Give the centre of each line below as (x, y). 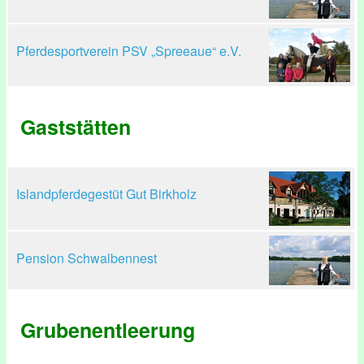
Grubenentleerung (108, 330)
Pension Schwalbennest (87, 258)
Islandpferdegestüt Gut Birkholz (106, 194)
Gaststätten (76, 127)
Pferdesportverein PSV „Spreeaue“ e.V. (129, 51)
